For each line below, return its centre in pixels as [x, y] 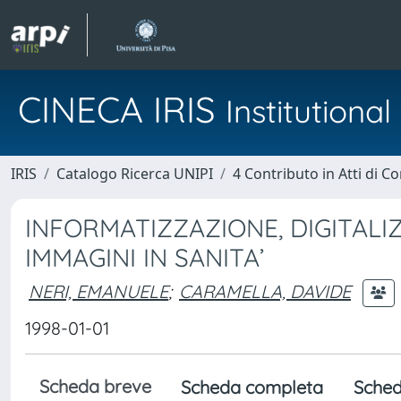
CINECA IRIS [122, 109]
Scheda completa [252, 387]
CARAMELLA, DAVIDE [265, 291]
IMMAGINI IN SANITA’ [145, 257]
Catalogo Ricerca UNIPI [135, 174]
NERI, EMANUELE [98, 291]
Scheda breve [95, 386]
